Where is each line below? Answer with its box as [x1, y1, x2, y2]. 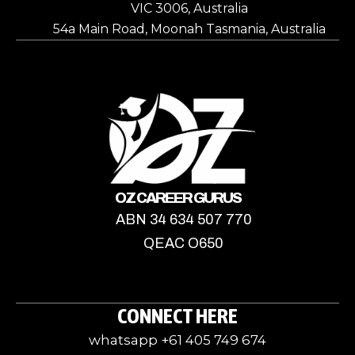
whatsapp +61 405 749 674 [89, 332, 266, 348]
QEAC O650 [143, 235, 223, 251]
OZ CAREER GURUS [114, 189, 241, 206]
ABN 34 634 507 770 [115, 212, 252, 227]
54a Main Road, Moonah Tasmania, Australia [53, 21, 326, 36]
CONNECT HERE [117, 303, 238, 328]
